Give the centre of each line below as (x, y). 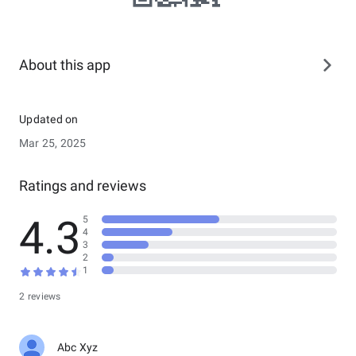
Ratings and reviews (83, 186)
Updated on (49, 119)
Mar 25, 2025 (53, 143)
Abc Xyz (78, 347)
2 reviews (40, 296)
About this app (65, 65)
